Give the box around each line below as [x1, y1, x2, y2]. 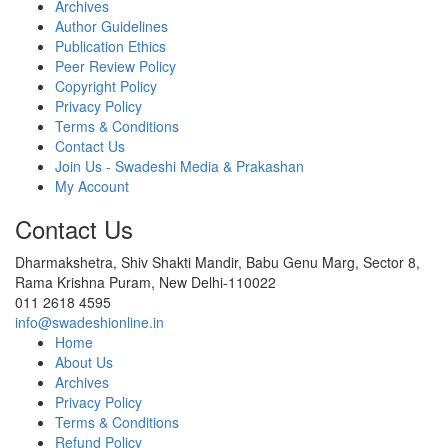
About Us [55, 352, 113, 373]
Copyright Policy [55, 76, 157, 97]
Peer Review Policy [55, 56, 176, 77]
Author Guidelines [55, 16, 168, 37]
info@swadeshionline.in [15, 312, 164, 333]
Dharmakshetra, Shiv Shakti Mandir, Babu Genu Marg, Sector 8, [15, 252, 420, 273]
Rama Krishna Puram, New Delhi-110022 [15, 272, 276, 293]
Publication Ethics [55, 36, 166, 57]
